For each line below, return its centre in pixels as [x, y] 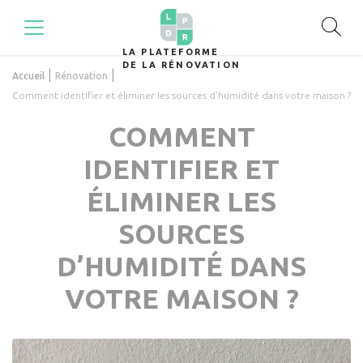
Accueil [28, 76]
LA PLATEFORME [171, 52]
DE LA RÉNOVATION [181, 65]
